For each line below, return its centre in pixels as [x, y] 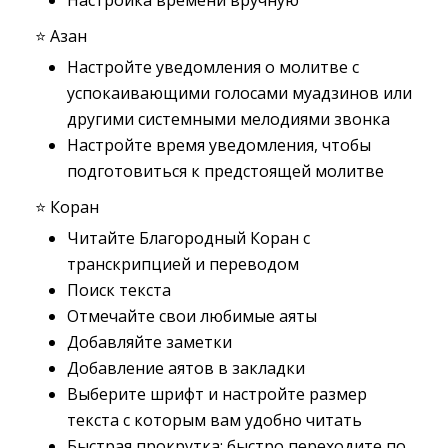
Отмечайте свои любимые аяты [192, 316]
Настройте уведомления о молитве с [213, 67]
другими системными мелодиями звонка [228, 119]
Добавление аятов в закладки [186, 368]
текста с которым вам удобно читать [214, 420]
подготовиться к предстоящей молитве [225, 171]
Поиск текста [119, 290]
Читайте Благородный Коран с [188, 238]
